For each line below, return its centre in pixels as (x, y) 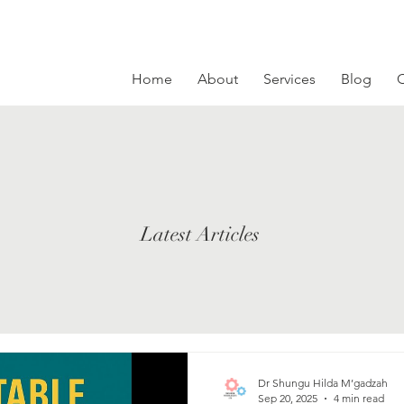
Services (289, 79)
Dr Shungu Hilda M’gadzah (322, 383)
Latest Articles (202, 234)
